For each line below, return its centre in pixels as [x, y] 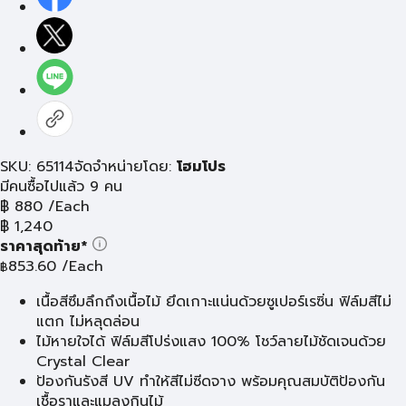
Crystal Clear [83, 362]
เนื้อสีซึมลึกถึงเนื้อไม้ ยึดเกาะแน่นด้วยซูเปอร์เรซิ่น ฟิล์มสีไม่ [214, 302]
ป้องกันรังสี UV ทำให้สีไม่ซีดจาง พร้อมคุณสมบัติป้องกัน [211, 382]
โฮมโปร [201, 167]
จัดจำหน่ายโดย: [126, 167]
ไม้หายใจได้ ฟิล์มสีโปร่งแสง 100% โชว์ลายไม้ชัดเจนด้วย [211, 342]
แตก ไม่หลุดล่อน [88, 322]
